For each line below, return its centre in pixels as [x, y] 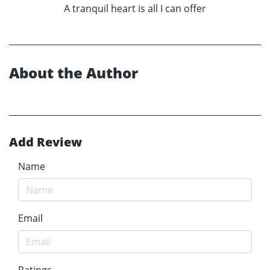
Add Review [46, 142]
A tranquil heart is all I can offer [135, 8]
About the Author [74, 72]
